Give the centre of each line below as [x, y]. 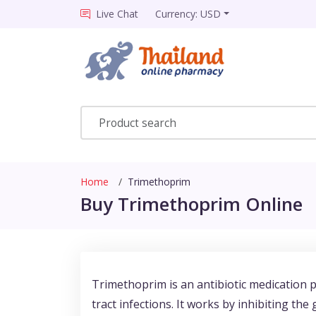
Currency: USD [188, 14]
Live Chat [117, 14]
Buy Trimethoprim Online [192, 204]
